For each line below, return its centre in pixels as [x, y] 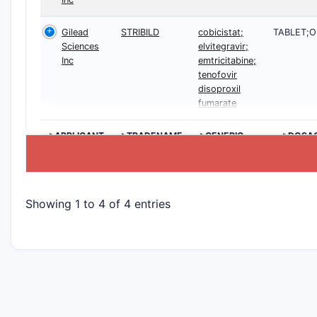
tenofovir [218, 75]
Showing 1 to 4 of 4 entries [98, 203]
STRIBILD [140, 32]
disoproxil [219, 89]
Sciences [80, 46]
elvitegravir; [223, 46]
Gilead [75, 32]
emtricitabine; [227, 60]
